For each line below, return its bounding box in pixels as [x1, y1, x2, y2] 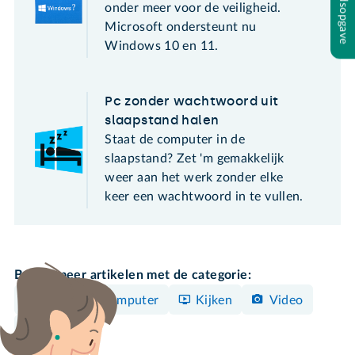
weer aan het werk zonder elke [105, 170, 284, 184]
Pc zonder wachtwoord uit [105, 93, 279, 109]
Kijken [195, 293, 233, 307]
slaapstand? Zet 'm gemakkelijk [105, 151, 284, 165]
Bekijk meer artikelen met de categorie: [14, 268, 251, 281]
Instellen [41, 324, 91, 338]
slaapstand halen [105, 112, 219, 128]
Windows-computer [41, 293, 159, 307]
